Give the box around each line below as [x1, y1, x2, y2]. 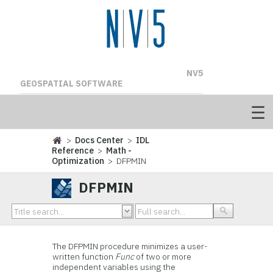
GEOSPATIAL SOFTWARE [19, 78, 122, 89]
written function [52, 251, 116, 262]
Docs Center [75, 135, 124, 146]
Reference [52, 145, 94, 156]
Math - [106, 145, 132, 156]
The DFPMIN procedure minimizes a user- [52, 241, 208, 252]
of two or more [134, 251, 192, 262]
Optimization [52, 155, 105, 166]
